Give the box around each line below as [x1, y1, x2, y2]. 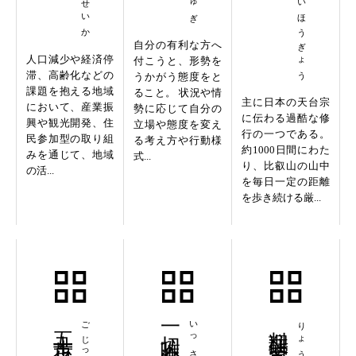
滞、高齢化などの [26, 69, 114, 82]
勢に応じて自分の [133, 103, 222, 115]
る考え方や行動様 [133, 134, 222, 147]
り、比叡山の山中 [241, 160, 330, 172]
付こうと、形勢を [133, 55, 222, 68]
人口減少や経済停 [26, 53, 114, 66]
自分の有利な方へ [133, 39, 222, 52]
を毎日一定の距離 [241, 176, 330, 188]
